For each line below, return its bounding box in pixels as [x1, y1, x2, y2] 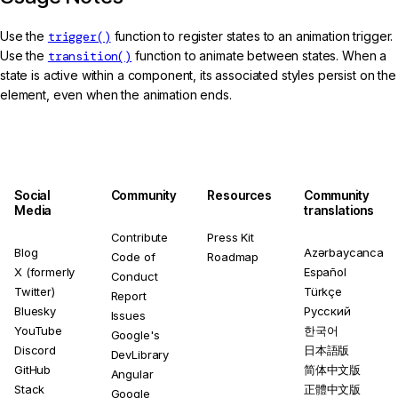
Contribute [110, 229, 169, 244]
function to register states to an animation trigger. [110, 28, 394, 44]
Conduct [110, 268, 158, 283]
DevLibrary [110, 346, 170, 362]
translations [303, 202, 375, 218]
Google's [110, 327, 160, 342]
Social [14, 187, 51, 203]
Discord [14, 342, 56, 357]
